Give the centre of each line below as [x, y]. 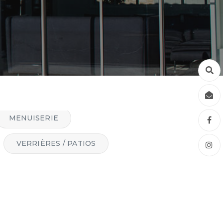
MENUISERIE [33, 118]
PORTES [105, 117]
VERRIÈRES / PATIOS [56, 143]
